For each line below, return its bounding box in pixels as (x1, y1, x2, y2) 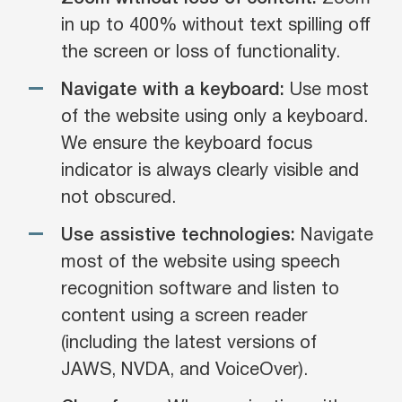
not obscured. (61, 190, 176, 206)
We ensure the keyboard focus (61, 136, 312, 153)
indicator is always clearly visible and (61, 163, 359, 179)
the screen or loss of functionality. (61, 45, 340, 61)
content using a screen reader (61, 309, 308, 325)
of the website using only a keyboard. (61, 109, 368, 126)
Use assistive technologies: (61, 228, 295, 244)
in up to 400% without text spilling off (61, 18, 371, 34)
